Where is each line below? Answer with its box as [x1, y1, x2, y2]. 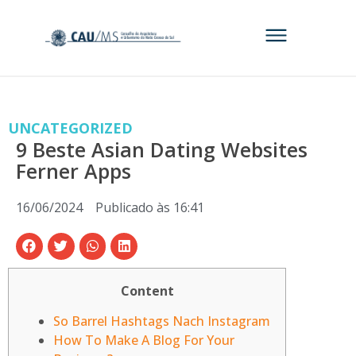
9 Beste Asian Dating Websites [16, 136, 308, 163]
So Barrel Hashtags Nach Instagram [53, 312, 270, 331]
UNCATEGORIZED [8, 118, 133, 137]
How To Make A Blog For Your [53, 331, 234, 350]
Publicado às [95, 199, 170, 216]
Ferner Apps [16, 157, 131, 184]
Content [120, 281, 174, 300]
